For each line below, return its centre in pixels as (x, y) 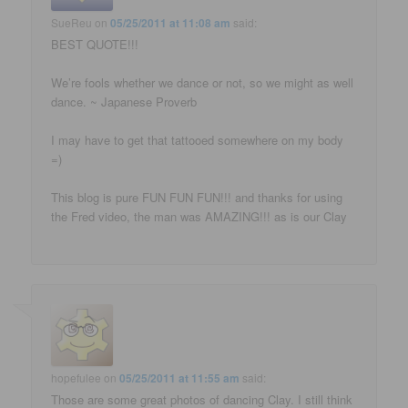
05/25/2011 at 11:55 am (180, 378)
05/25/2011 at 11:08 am (171, 22)
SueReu (72, 22)
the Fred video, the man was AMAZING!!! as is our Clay (199, 216)
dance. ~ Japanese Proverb (124, 101)
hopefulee (76, 378)
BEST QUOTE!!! (95, 44)
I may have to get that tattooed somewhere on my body (198, 139)
